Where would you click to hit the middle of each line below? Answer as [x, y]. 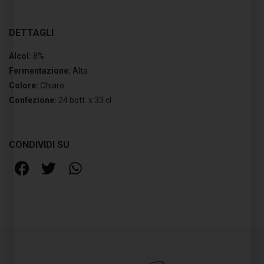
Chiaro [51, 85]
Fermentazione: [40, 71]
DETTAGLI [31, 33]
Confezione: [33, 100]
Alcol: [20, 56]
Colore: [24, 85]
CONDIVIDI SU [39, 145]
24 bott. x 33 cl [84, 100]
